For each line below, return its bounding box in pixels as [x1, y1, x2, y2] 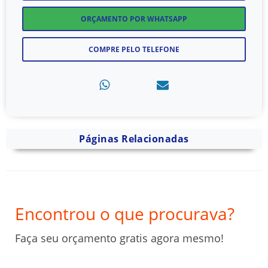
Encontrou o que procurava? [15, 202, 234, 226]
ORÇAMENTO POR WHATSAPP [81, 14, 187, 25]
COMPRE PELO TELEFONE [89, 44, 179, 55]
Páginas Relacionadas [79, 132, 189, 146]
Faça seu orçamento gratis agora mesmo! [15, 231, 224, 246]
